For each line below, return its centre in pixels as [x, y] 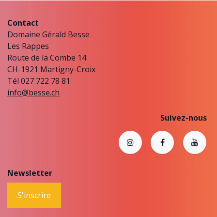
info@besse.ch [33, 92]
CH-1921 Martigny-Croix [51, 69]
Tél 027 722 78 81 [39, 81]
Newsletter [30, 173]
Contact [23, 23]
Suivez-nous [183, 117]
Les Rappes [29, 46]
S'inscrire [34, 195]
